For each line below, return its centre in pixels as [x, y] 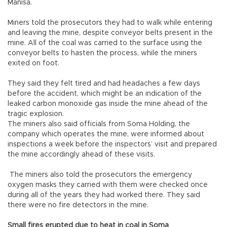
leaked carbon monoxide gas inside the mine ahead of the [108, 104]
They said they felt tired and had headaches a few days [104, 84]
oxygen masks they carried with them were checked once [108, 185]
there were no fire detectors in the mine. [78, 205]
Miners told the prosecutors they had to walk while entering [110, 23]
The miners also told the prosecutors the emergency [100, 175]
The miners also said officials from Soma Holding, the [99, 124]
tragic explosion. [36, 114]
